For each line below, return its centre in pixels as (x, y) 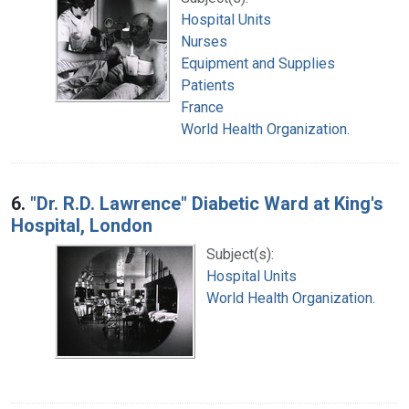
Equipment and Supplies (258, 63)
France (202, 107)
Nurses (204, 41)
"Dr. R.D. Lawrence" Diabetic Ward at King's (207, 203)
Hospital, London (82, 225)
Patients (208, 85)
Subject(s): (240, 254)
